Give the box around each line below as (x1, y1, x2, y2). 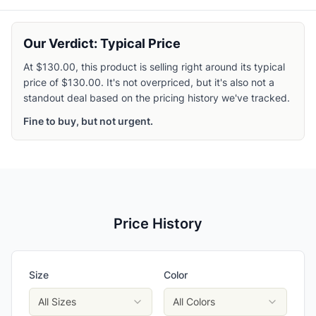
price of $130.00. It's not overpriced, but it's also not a (23, 76, 274, 88)
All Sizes (38, 296, 76, 308)
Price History (114, 215, 202, 232)
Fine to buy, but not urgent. (23, 115, 153, 127)
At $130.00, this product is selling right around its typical (23, 61, 285, 73)
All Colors (173, 296, 215, 308)
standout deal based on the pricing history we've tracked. (23, 92, 290, 104)
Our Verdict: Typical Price (23, 36, 181, 51)
